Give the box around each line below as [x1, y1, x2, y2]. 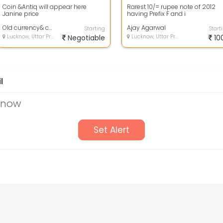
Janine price [2, 9, 39, 18]
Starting [85, 25, 105, 32]
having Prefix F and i [127, 9, 186, 18]
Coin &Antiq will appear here [2, 2, 87, 11]
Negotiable [66, 33, 105, 43]
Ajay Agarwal [127, 23, 166, 32]
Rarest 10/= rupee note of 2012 [127, 2, 216, 11]
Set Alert [94, 124, 129, 136]
